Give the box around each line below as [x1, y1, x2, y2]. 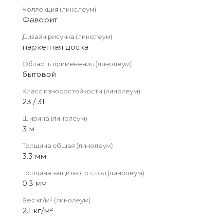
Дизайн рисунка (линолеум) [22, 32, 112, 40]
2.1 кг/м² [22, 205, 53, 215]
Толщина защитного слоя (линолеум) [22, 168, 144, 177]
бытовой [22, 69, 56, 79]
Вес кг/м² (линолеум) [22, 196, 91, 204]
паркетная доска [22, 42, 89, 52]
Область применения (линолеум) [22, 59, 132, 68]
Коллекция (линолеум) [22, 5, 96, 13]
